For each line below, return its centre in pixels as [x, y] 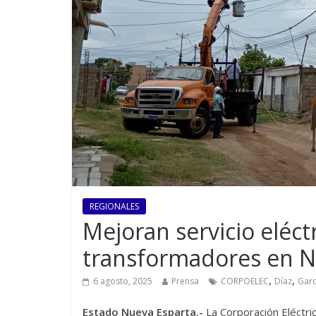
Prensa [185, 281]
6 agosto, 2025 [123, 281]
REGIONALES [114, 207]
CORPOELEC [245, 281]
